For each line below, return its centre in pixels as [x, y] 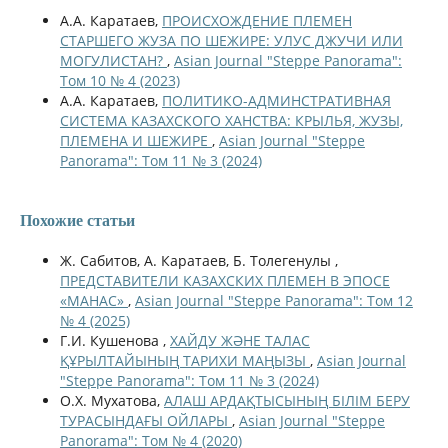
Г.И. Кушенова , [114, 340]
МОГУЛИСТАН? [113, 60]
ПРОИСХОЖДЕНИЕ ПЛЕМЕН [256, 20]
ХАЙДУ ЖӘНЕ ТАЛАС [239, 340]
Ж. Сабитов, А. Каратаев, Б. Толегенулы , [198, 260]
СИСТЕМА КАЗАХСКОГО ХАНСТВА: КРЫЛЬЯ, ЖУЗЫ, [231, 120]
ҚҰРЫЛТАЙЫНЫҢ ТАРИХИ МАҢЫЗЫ [184, 360]
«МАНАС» [93, 300]
